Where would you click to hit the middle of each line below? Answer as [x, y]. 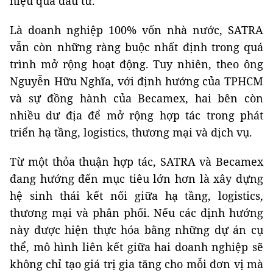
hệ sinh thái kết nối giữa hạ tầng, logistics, [136, 195]
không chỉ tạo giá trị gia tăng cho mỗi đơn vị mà [136, 264]
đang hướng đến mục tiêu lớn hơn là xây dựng [136, 178]
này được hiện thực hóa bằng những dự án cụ [136, 229]
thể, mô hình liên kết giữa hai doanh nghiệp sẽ [136, 246]
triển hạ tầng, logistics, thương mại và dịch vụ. [131, 132]
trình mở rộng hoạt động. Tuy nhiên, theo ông [136, 64]
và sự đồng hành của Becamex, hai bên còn [136, 98]
